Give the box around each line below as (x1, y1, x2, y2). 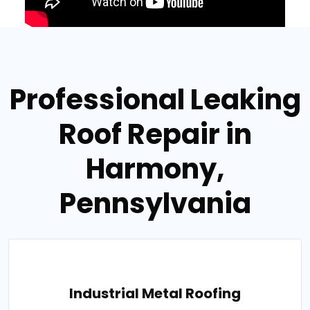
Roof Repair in (58, 114, 252, 154)
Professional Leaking (9, 80, 301, 119)
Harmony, (86, 149, 224, 188)
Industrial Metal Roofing (69, 283, 241, 303)
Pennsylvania (59, 183, 251, 223)
